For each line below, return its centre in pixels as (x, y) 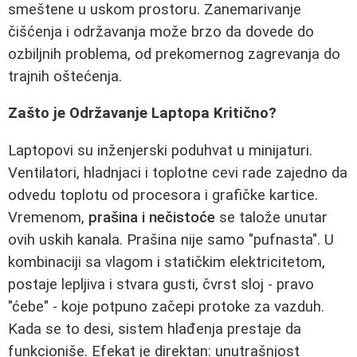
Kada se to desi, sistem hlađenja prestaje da (155, 329)
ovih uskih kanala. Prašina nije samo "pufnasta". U (171, 240)
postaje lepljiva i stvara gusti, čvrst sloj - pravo (161, 284)
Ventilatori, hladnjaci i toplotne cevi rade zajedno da (178, 173)
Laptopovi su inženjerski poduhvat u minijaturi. (160, 151)
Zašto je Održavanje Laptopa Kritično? (142, 114)
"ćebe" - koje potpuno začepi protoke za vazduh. (166, 307)
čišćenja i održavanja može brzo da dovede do (161, 31)
